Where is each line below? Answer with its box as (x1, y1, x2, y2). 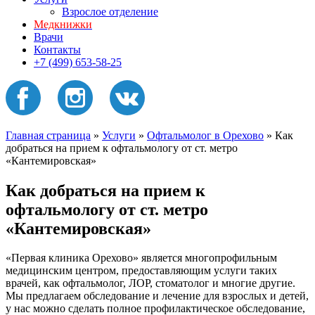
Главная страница (6, 129, 91, 141)
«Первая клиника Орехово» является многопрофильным (6, 252, 277, 264)
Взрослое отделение (62, 5, 158, 18)
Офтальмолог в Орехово (147, 129, 264, 141)
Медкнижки (34, 18, 92, 30)
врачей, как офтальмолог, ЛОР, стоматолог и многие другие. (6, 277, 295, 290)
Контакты (34, 43, 81, 56)
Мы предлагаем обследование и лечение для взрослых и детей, (6, 290, 309, 302)
